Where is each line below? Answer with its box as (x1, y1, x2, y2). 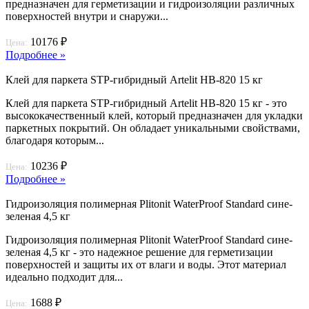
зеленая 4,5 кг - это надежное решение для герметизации (6, 246, 273, 258)
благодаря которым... (6, 134, 104, 146)
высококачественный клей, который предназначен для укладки (6, 109, 303, 121)
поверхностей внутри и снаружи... (6, 10, 168, 22)
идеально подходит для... (6, 270, 123, 283)
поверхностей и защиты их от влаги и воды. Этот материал (6, 258, 286, 270)
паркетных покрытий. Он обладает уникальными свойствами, (6, 121, 300, 134)
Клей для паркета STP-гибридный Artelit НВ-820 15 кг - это (6, 97, 287, 109)
